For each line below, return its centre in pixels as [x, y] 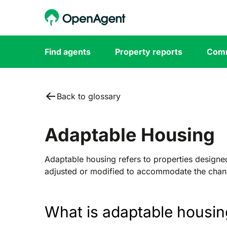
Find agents [68, 52]
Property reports [149, 52]
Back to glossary [89, 96]
